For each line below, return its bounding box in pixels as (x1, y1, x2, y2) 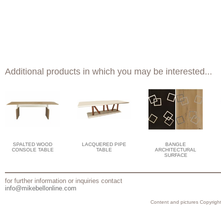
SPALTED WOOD (13, 141, 52, 147)
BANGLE (165, 141, 186, 147)
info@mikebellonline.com (5, 184, 76, 192)
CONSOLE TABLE (11, 147, 54, 152)
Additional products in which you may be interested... (5, 67, 212, 77)
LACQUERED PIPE (82, 141, 126, 147)
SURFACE (164, 152, 187, 158)
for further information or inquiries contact (5, 177, 122, 184)
